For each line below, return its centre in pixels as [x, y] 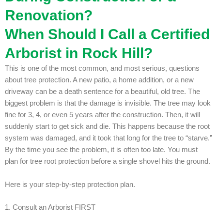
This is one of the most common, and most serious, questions [102, 69]
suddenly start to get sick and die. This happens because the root [107, 127]
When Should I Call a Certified [107, 34]
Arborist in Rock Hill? [79, 53]
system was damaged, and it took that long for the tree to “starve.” [108, 138]
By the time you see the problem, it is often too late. [86, 150]
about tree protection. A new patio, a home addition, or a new [99, 80]
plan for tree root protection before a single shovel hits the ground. [108, 162]
